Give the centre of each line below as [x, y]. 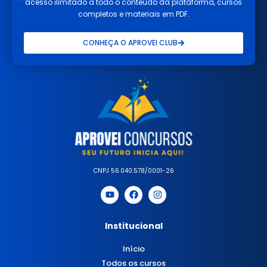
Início [133, 249]
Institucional [133, 226]
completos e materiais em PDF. [133, 14]
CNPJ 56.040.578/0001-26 [133, 170]
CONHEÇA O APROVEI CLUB [130, 42]
